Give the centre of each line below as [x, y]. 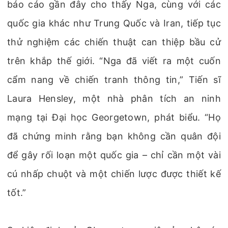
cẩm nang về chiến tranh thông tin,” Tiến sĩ [114, 80]
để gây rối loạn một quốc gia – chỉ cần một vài [114, 155]
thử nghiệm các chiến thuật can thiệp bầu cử [114, 42]
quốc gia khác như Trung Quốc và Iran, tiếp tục [114, 23]
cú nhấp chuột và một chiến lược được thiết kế [114, 174]
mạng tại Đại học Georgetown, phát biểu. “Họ [114, 117]
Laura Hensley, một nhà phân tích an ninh [114, 98]
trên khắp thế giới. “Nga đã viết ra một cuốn [114, 61]
